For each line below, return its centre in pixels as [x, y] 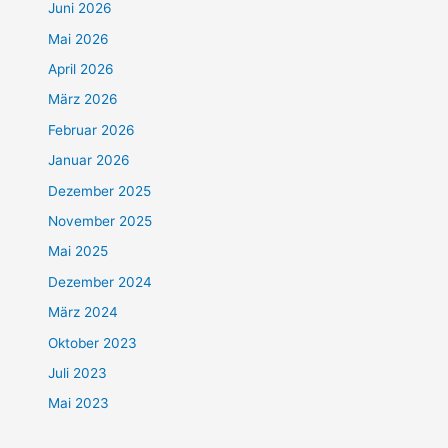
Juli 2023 [78, 372]
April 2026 [81, 68]
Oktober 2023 [93, 342]
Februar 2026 [92, 129]
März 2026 [83, 99]
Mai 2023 [79, 403]
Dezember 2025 [100, 190]
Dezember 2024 [100, 281]
